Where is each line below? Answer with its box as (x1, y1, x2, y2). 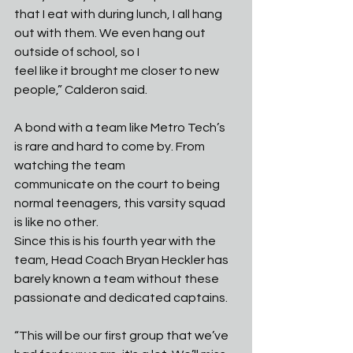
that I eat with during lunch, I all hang (14, 8, 225, 20)
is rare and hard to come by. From (14, 140, 207, 153)
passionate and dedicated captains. (14, 292, 228, 304)
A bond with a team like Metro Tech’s (14, 121, 228, 134)
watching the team (14, 159, 125, 172)
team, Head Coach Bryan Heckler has (14, 254, 231, 266)
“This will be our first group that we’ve (14, 329, 231, 342)
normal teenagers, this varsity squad (14, 197, 228, 210)
